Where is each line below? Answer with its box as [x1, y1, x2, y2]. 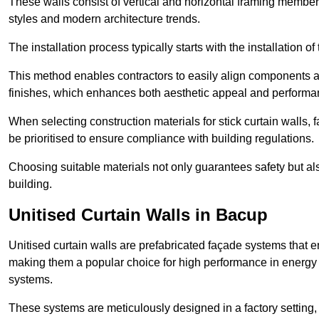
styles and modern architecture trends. [9, 13, 200, 26]
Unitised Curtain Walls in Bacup [9, 205, 268, 225]
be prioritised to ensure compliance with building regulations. [9, 132, 317, 145]
